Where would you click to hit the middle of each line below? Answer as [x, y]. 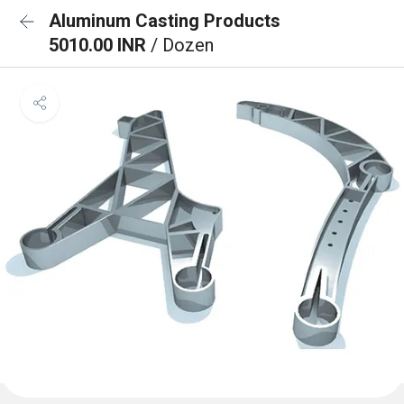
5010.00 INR [100, 45]
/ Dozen [182, 45]
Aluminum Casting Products [165, 21]
